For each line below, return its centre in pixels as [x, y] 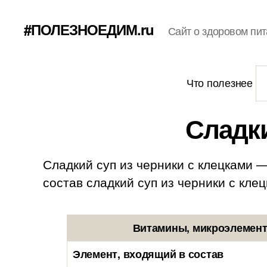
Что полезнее [221, 82]
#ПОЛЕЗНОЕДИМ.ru [89, 29]
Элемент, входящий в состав [148, 254]
